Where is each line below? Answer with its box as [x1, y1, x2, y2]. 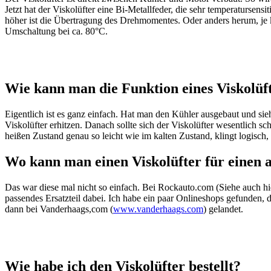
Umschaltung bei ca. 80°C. [5, 26, 108, 37]
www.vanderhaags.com [113, 203, 203, 214]
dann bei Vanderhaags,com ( [5, 203, 113, 214]
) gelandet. [203, 203, 243, 214]
